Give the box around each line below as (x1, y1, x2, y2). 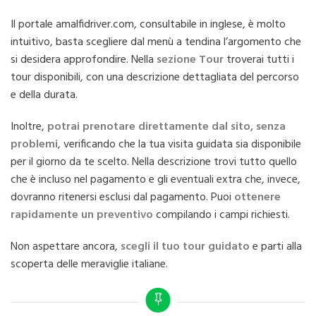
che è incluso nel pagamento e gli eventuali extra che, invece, (11, 171, 300, 189)
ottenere (234, 188, 281, 207)
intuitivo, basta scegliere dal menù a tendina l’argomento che (11, 33, 301, 51)
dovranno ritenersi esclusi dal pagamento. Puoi (11, 188, 234, 207)
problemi (11, 135, 58, 154)
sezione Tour (157, 51, 224, 69)
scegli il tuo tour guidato (121, 238, 250, 256)
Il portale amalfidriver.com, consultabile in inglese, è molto (11, 16, 286, 34)
